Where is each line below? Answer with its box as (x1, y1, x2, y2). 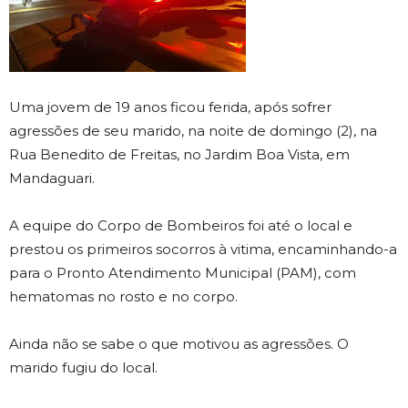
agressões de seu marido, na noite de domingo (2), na (9, 122, 377, 139)
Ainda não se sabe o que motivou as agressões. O (9, 335, 349, 352)
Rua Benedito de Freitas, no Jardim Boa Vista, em (9, 146, 350, 163)
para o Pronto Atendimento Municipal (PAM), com (9, 264, 356, 281)
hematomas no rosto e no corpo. (9, 288, 238, 305)
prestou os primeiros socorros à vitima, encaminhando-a (9, 240, 397, 258)
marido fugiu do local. (9, 359, 158, 376)
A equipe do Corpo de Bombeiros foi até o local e (9, 217, 352, 234)
